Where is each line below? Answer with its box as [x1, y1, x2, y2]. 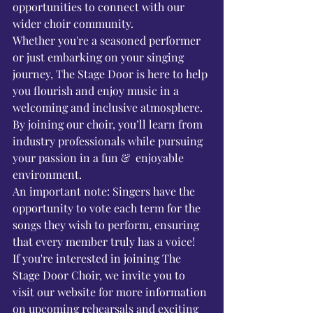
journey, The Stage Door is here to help [13, 66, 210, 81]
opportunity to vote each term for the [13, 201, 203, 215]
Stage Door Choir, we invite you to [13, 268, 188, 282]
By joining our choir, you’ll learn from [13, 117, 205, 131]
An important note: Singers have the [13, 184, 198, 198]
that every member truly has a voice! [13, 234, 195, 249]
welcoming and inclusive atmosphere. [13, 100, 205, 115]
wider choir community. [13, 16, 133, 31]
